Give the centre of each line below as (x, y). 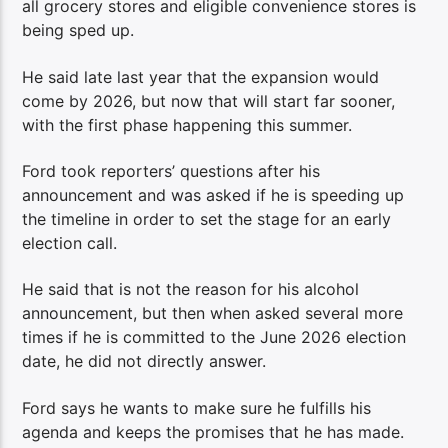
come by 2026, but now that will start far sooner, (209, 100)
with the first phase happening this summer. (187, 124)
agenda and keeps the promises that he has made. (213, 431)
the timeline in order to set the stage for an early (207, 219)
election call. (70, 243)
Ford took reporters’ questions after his (171, 171)
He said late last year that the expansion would (201, 76)
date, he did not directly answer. (144, 361)
